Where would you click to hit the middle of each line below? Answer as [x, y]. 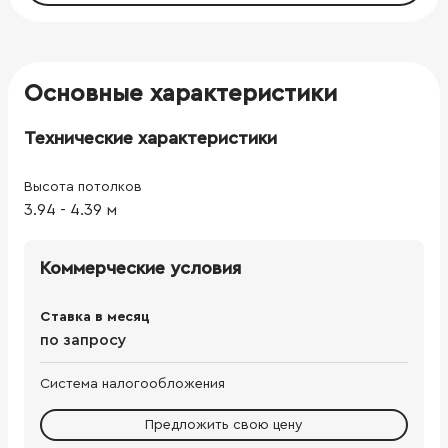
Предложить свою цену [224, 424]
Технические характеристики [150, 137]
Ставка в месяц [95, 316]
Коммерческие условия [140, 267]
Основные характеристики [180, 93]
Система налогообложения [132, 383]
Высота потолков [83, 186]
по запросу [83, 339]
